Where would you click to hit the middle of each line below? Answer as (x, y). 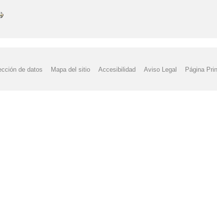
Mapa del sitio (70, 69)
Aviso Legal (161, 69)
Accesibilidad (117, 69)
